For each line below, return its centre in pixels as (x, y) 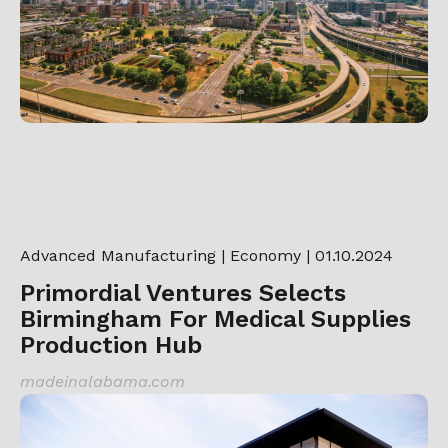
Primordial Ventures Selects (183, 292)
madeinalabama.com (102, 381)
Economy (265, 255)
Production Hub (111, 344)
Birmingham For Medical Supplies (215, 318)
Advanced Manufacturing (118, 255)
